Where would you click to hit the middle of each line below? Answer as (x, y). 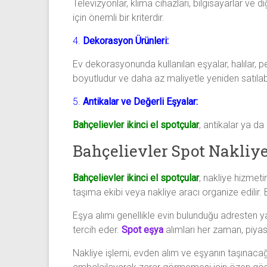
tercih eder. (97, 229)
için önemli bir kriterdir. (119, 17)
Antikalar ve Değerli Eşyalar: (140, 101)
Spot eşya (142, 229)
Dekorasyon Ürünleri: (126, 41)
